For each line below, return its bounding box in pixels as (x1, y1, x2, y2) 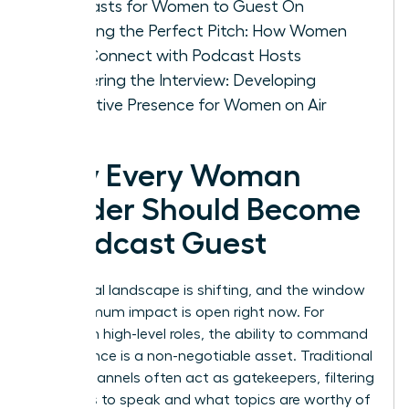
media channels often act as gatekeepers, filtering (34, 370, 374, 385)
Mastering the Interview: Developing (52, 71, 316, 89)
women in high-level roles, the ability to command (34, 326, 368, 341)
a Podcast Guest (34, 227, 267, 259)
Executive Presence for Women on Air (52, 96, 327, 113)
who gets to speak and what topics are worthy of (34, 392, 371, 407)
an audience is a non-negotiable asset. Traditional (34, 348, 372, 363)
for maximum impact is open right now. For (34, 304, 324, 320)
